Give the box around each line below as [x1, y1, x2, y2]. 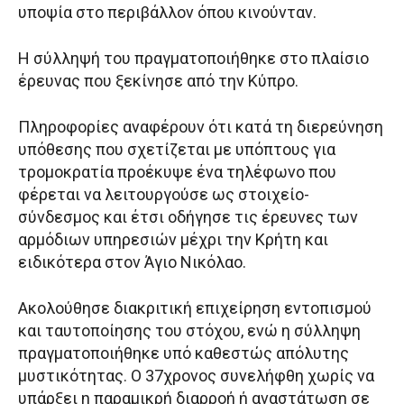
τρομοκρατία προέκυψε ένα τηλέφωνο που [18, 162, 336, 182]
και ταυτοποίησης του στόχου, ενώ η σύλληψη [18, 321, 361, 341]
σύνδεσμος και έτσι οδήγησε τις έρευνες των [18, 207, 358, 227]
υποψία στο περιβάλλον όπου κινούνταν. [18, 3, 317, 23]
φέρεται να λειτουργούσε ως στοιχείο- [18, 185, 309, 205]
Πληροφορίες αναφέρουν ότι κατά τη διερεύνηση [18, 117, 383, 137]
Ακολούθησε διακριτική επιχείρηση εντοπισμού [18, 298, 372, 318]
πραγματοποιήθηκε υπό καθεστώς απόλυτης [18, 344, 349, 363]
